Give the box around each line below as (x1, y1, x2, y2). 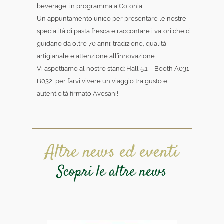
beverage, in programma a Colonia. (37, 2, 143, 10)
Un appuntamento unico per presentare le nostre (37, 14, 186, 22)
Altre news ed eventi (45, 139, 179, 165)
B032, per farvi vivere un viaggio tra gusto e (37, 77, 167, 85)
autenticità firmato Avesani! (37, 89, 118, 97)
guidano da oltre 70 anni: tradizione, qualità (37, 39, 166, 47)
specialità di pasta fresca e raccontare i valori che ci (37, 27, 191, 35)
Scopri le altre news (57, 161, 167, 183)
